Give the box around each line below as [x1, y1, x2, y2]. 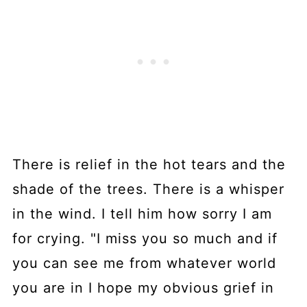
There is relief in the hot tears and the [12, 156, 286, 173]
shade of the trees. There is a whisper [12, 181, 284, 198]
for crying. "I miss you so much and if [12, 230, 278, 247]
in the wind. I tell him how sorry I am [12, 206, 272, 223]
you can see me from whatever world [12, 255, 276, 272]
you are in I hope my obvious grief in [12, 280, 274, 297]
